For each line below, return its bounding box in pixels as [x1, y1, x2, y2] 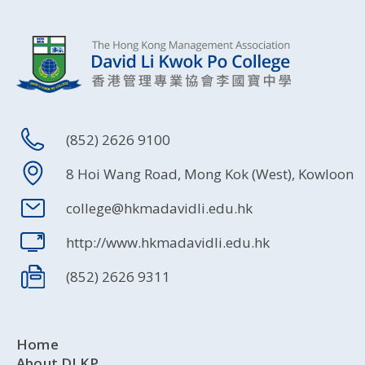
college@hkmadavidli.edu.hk [66, 198, 253, 218]
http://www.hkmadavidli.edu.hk [66, 232, 270, 252]
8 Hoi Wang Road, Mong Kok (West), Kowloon [66, 164, 354, 183]
